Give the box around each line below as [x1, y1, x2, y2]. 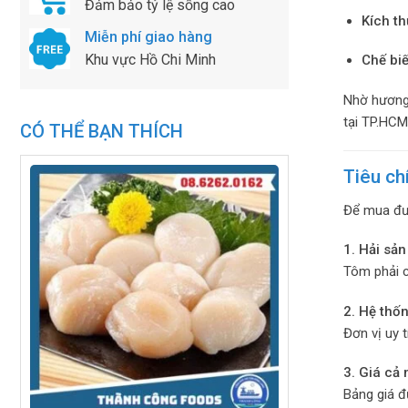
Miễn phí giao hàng [85, 27, 212, 46]
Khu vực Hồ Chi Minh [85, 50, 216, 68]
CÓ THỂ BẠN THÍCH [20, 119, 183, 142]
